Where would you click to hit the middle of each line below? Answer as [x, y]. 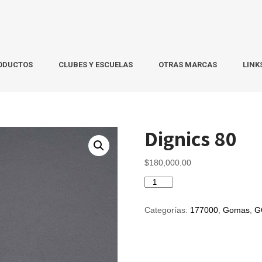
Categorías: [168, 210]
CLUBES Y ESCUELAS [96, 65]
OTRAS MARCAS [188, 65]
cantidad [160, 205]
